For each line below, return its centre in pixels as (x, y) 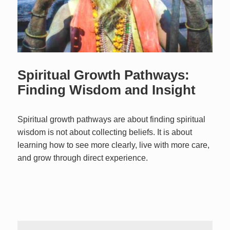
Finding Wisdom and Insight (107, 90)
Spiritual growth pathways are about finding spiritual (112, 120)
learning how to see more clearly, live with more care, (114, 145)
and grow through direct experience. (83, 158)
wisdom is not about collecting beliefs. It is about (105, 132)
